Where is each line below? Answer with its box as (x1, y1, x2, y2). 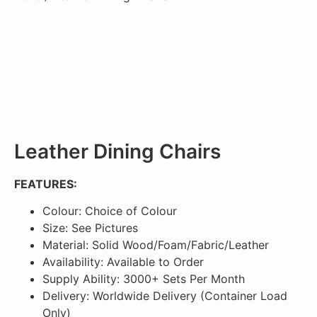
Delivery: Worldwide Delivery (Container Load (42, 289, 287, 304)
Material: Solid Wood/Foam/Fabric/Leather (42, 238, 269, 253)
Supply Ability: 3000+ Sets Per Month (42, 272, 245, 287)
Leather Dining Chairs (14, 139, 221, 163)
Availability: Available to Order (42, 255, 204, 270)
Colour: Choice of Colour (42, 204, 177, 219)
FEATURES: (14, 177, 77, 191)
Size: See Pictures (42, 221, 138, 236)
